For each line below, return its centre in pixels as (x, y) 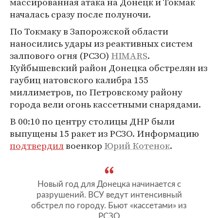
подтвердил (37, 145)
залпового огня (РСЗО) (60, 55)
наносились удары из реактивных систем (101, 43)
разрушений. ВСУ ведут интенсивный (109, 195)
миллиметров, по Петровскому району (96, 92)
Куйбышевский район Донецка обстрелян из (109, 68)
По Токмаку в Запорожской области (89, 31)
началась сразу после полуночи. (80, 14)
